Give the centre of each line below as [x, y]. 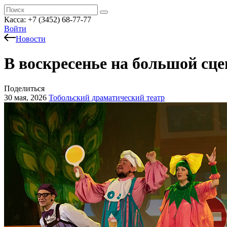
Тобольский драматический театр [107, 97]
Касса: [16, 20]
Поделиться [24, 88]
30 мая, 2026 [25, 97]
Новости [31, 39]
